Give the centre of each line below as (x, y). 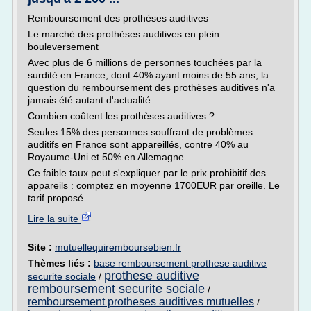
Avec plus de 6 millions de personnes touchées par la (145, 62)
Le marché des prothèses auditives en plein (124, 34)
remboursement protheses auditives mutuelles (141, 302)
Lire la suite (54, 219)
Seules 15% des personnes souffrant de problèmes (140, 132)
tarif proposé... (60, 198)
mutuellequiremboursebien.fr (118, 247)
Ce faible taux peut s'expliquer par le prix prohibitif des (147, 173)
